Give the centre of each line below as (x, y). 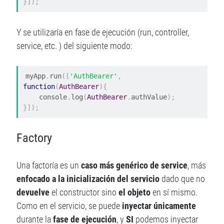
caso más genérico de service (134, 165)
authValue (149, 97)
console (53, 97)
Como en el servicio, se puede (69, 206)
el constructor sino (84, 192)
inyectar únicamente (159, 206)
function (39, 86)
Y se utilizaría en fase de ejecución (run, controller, (103, 32)
